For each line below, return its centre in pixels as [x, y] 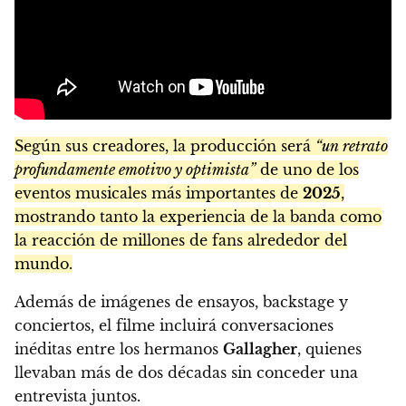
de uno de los [307, 170]
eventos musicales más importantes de [159, 193]
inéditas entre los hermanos [119, 349]
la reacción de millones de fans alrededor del [181, 241]
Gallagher [260, 349]
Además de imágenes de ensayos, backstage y [181, 302]
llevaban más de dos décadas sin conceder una [186, 373]
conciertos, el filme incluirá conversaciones [174, 326]
